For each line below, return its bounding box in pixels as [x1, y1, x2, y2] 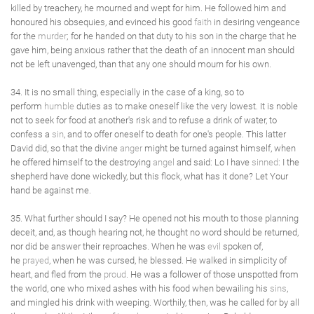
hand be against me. [11, 185, 91, 196]
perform [11, 101, 44, 111]
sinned [252, 157, 278, 168]
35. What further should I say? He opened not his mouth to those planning [11, 213, 299, 224]
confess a [11, 129, 52, 139]
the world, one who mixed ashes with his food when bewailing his [11, 283, 270, 294]
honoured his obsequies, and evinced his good [11, 17, 194, 27]
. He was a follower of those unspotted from [126, 269, 299, 280]
